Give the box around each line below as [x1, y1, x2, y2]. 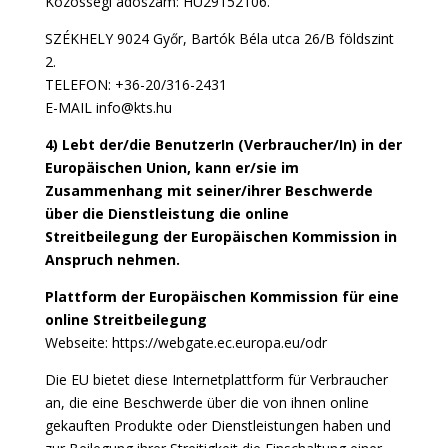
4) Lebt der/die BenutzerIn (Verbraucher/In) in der [44, 135, 402, 154]
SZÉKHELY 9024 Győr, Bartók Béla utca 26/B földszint [44, 29, 394, 48]
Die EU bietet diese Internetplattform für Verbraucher [44, 370, 388, 389]
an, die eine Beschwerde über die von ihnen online [44, 393, 369, 412]
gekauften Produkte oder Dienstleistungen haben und [44, 416, 391, 435]
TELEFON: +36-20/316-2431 [44, 75, 227, 94]
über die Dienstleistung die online [44, 204, 289, 223]
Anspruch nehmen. [44, 250, 180, 269]
